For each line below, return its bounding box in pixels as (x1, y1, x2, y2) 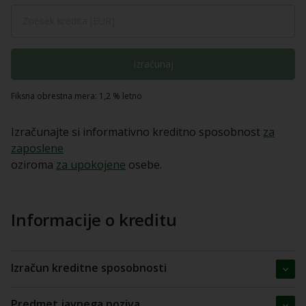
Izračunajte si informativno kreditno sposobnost (11, 124, 263, 139)
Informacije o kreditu (11, 208, 177, 231)
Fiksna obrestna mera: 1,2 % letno (11, 90, 142, 102)
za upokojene (56, 157, 126, 172)
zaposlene (11, 141, 64, 156)
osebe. (126, 157, 162, 172)
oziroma (11, 157, 56, 172)
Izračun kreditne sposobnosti (11, 260, 167, 275)
